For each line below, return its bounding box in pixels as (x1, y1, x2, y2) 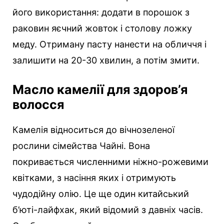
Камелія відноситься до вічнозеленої (12, 124, 174, 135)
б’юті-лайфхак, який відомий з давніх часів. (12, 204, 203, 215)
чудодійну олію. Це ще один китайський (12, 188, 189, 199)
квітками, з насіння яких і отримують (12, 172, 176, 183)
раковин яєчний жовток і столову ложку (12, 23, 192, 34)
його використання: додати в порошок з (12, 7, 189, 18)
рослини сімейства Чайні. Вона (12, 140, 150, 151)
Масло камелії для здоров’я (12, 82, 187, 97)
